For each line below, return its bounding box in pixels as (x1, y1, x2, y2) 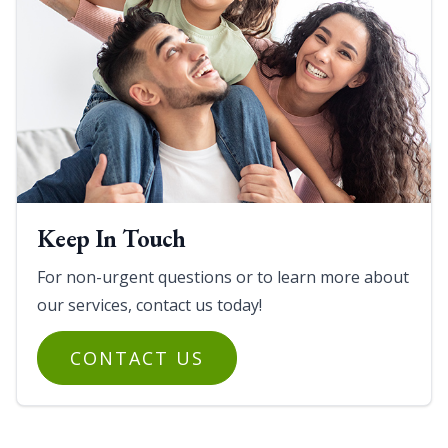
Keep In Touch (37, 223, 186, 255)
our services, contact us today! (37, 294, 262, 317)
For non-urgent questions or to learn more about (37, 266, 409, 289)
